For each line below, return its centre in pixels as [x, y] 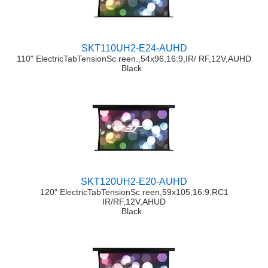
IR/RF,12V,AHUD [134, 202]
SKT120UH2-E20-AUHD [134, 182]
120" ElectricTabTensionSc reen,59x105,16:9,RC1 [134, 192]
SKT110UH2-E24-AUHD [134, 48]
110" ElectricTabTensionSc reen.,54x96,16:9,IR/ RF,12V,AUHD [134, 59]
